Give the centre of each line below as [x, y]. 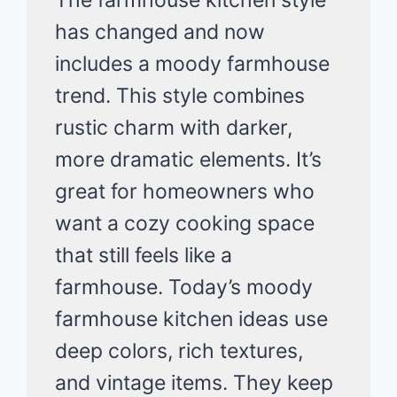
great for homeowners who [185, 191]
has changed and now [160, 31]
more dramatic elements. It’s [189, 159]
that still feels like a [144, 255]
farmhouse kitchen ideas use [192, 319]
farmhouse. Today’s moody [184, 287]
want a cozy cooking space [185, 223]
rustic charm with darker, [174, 127]
